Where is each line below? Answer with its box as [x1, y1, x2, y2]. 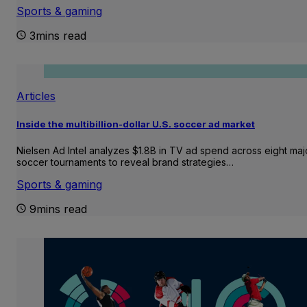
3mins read [29, 29, 86, 43]
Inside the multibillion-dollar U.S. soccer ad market [16, 118, 255, 130]
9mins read [29, 201, 87, 216]
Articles [16, 89, 56, 103]
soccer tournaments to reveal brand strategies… [16, 156, 234, 168]
